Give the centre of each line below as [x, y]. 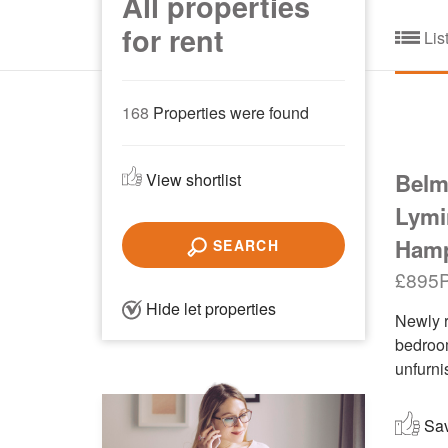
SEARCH [243, 244]
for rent [173, 40]
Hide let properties [209, 308]
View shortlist [191, 179]
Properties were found [229, 112]
